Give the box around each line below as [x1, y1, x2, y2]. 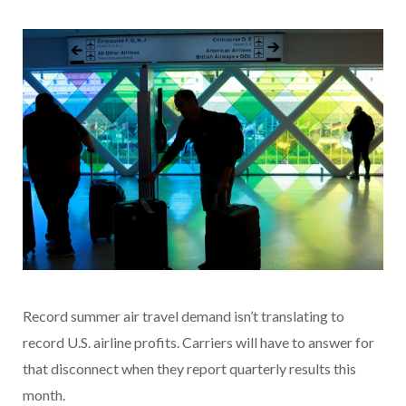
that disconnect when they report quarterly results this [23, 359, 356, 377]
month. [23, 385, 65, 403]
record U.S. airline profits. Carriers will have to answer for [23, 333, 374, 351]
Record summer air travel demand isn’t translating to [23, 306, 344, 324]
